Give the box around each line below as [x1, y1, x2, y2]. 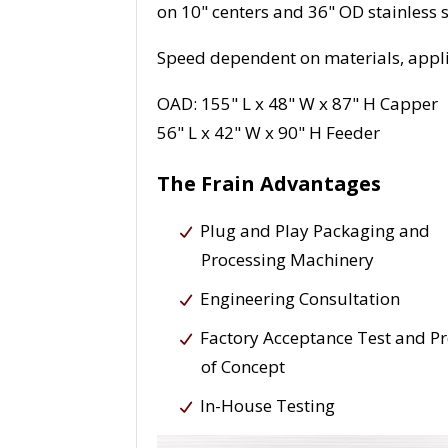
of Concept [201, 355, 286, 379]
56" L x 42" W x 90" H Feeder [157, 121, 381, 145]
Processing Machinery [201, 248, 375, 272]
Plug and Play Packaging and [200, 219, 431, 243]
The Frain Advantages [157, 170, 382, 198]
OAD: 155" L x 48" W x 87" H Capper [157, 92, 439, 116]
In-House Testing [200, 394, 336, 418]
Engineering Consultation [200, 287, 401, 311]
